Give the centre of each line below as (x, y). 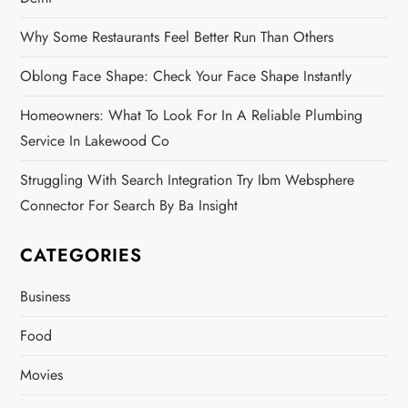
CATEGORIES (82, 256)
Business (46, 297)
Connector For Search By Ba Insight (129, 206)
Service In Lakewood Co (95, 141)
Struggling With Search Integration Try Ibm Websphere (188, 180)
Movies (42, 375)
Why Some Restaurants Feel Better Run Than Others (177, 37)
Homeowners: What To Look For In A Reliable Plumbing (192, 116)
